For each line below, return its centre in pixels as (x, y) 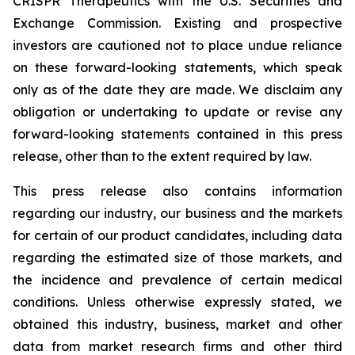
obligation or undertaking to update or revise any (177, 111)
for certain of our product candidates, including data (177, 235)
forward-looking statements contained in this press (177, 134)
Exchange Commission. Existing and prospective (177, 23)
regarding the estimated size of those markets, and (177, 257)
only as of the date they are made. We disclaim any (177, 89)
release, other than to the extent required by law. (162, 156)
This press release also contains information (177, 191)
